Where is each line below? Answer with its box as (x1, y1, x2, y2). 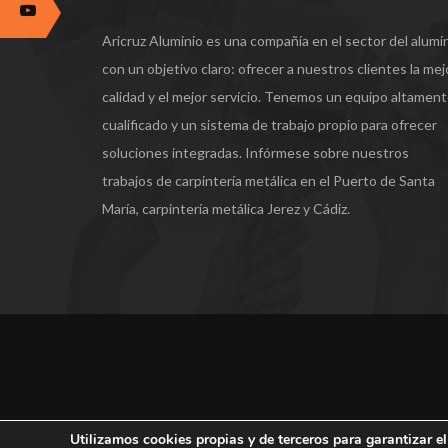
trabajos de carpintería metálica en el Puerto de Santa (102, 171, 435, 189)
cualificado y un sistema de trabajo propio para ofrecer (102, 115, 437, 133)
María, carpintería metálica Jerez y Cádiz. (102, 199, 350, 217)
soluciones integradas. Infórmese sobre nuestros (102, 143, 409, 161)
